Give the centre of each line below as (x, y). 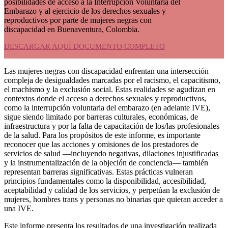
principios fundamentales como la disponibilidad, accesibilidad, (105, 181)
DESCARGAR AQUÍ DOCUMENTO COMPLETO (84, 47)
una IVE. (19, 209)
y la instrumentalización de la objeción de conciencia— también (106, 163)
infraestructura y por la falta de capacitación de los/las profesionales (112, 126)
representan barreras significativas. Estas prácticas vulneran (98, 172)
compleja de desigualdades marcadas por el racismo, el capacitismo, (112, 80)
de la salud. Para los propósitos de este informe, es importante (102, 135)
